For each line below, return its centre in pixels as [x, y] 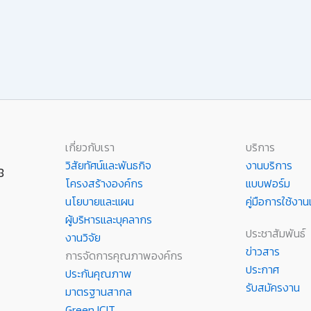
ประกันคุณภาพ [99, 274]
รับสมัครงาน [273, 287]
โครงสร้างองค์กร [104, 183]
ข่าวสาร [263, 251]
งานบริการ [269, 165]
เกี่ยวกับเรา [90, 147]
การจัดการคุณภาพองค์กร [124, 255]
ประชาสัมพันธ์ [276, 233]
